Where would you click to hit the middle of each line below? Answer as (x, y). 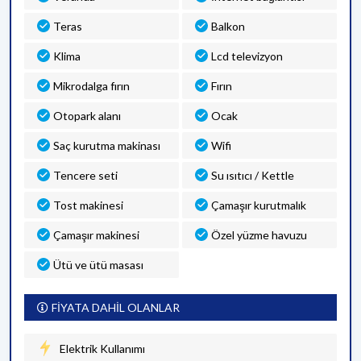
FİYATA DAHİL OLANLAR (116, 307)
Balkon (228, 26)
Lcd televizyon (247, 56)
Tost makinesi (88, 205)
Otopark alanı (87, 116)
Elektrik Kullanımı (102, 348)
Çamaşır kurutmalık (259, 205)
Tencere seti (85, 175)
